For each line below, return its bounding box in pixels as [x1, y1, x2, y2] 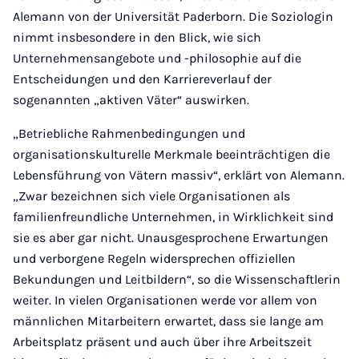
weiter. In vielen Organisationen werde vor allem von [13, 292, 317, 308]
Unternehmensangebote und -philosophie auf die [13, 50, 301, 66]
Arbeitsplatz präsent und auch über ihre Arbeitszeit [13, 334, 312, 349]
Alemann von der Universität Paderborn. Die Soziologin [13, 9, 333, 24]
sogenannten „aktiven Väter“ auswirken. [13, 92, 249, 107]
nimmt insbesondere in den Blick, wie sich [13, 30, 261, 45]
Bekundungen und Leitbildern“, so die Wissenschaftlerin [13, 272, 341, 287]
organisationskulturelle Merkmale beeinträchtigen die [13, 147, 330, 162]
